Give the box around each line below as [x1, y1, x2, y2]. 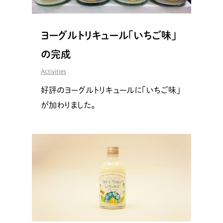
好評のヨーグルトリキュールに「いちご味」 [41, 86, 180, 94]
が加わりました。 [41, 101, 95, 109]
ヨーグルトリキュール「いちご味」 [41, 30, 176, 40]
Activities [41, 68, 66, 74]
